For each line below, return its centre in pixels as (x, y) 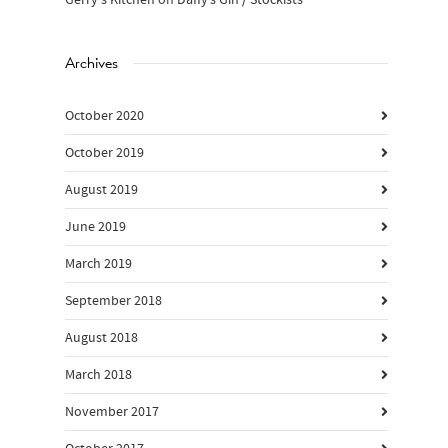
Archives (91, 62)
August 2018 (101, 338)
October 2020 (104, 116)
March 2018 (98, 375)
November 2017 (112, 412)
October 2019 (104, 153)
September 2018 (113, 301)
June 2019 (95, 227)
